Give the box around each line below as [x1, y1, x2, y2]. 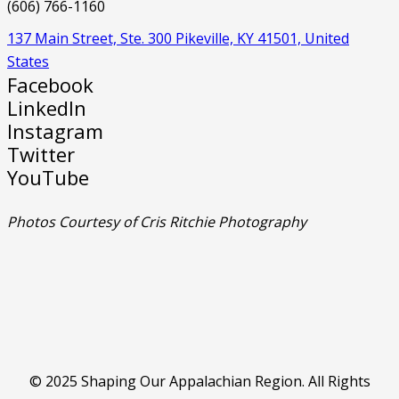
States [7, 51, 49, 71]
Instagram [7, 117, 103, 144]
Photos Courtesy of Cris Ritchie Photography [7, 211, 306, 232]
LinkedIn [7, 94, 86, 121]
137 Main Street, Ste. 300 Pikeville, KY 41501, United [7, 28, 349, 48]
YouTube [7, 163, 89, 191]
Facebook [7, 70, 94, 98]
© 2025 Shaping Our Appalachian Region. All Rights [28, 370, 370, 391]
